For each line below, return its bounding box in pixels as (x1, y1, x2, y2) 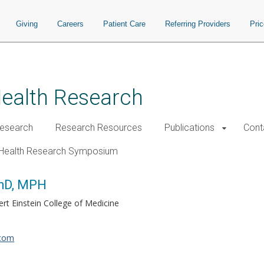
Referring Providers (165, 19, 230, 28)
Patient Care (103, 19, 146, 28)
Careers (57, 19, 84, 28)
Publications (164, 122, 214, 133)
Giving (16, 19, 38, 28)
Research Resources (55, 122, 142, 133)
